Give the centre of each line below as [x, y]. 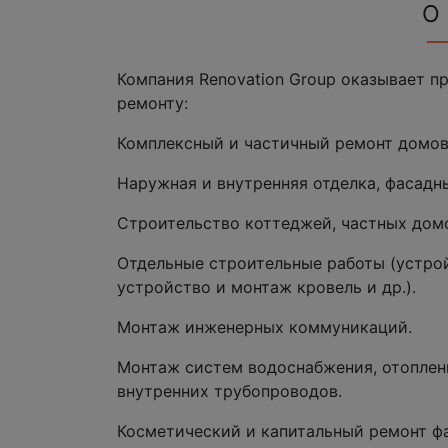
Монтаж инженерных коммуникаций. [264, 326]
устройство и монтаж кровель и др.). [266, 286]
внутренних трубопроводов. [229, 390]
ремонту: [152, 102]
